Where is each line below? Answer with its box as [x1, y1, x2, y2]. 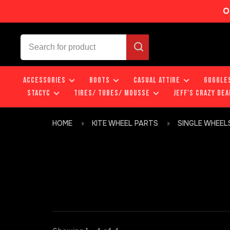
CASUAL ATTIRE [133, 75, 180, 85]
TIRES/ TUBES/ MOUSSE [74, 88, 150, 98]
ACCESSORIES [23, 75, 66, 85]
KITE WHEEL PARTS [92, 119, 158, 128]
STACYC [27, 88, 50, 98]
